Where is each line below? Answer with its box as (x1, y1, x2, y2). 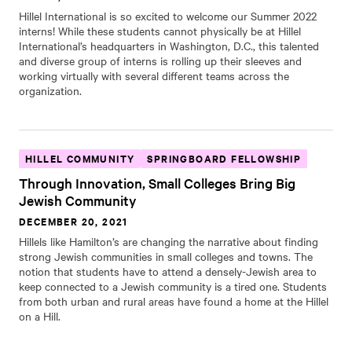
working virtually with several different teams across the (19, 68, 289, 83)
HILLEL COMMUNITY (25, 151, 135, 166)
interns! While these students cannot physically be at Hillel (19, 23, 301, 38)
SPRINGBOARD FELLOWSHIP (147, 151, 302, 166)
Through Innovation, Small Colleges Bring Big (19, 174, 295, 192)
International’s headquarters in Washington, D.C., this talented (19, 38, 319, 53)
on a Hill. (19, 308, 60, 324)
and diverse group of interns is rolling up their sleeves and (19, 53, 302, 68)
